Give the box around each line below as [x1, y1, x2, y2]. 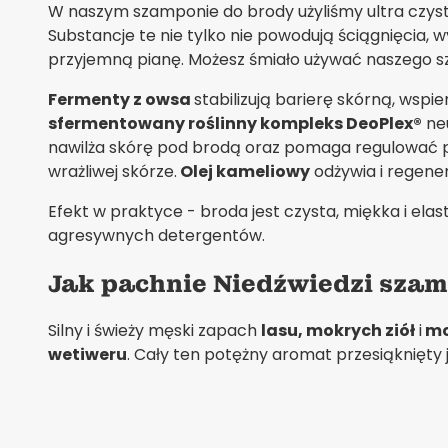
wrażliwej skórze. [48, 159, 177, 183]
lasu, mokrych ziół [261, 318, 415, 342]
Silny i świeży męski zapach [48, 318, 261, 342]
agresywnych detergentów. [48, 223, 265, 247]
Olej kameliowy [177, 159, 310, 183]
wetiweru [48, 342, 127, 366]
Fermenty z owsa [48, 87, 194, 111]
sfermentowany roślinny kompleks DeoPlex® [48, 111, 422, 135]
